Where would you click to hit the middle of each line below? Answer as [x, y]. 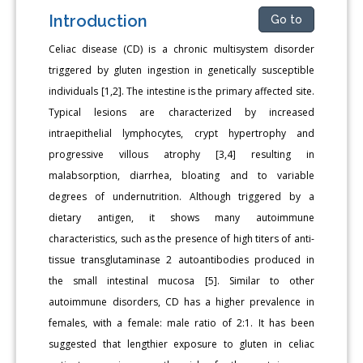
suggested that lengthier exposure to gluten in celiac [181, 344]
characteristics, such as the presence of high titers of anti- [181, 238]
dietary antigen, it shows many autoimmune [181, 217]
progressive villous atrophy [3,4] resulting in [181, 154]
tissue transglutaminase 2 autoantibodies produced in [181, 259]
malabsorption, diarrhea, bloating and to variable [181, 175]
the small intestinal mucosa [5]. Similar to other [181, 280]
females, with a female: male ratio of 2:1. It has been [181, 322]
